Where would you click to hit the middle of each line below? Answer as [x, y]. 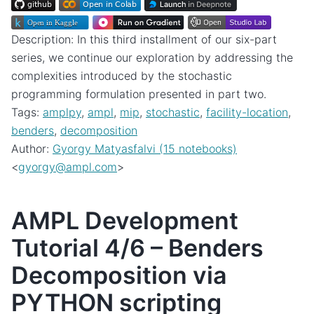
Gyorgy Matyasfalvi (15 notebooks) [145, 149]
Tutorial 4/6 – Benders [137, 248]
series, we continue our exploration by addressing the [152, 58]
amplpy [62, 112]
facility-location [247, 112]
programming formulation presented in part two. [139, 94]
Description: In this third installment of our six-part [144, 40]
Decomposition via [119, 275]
